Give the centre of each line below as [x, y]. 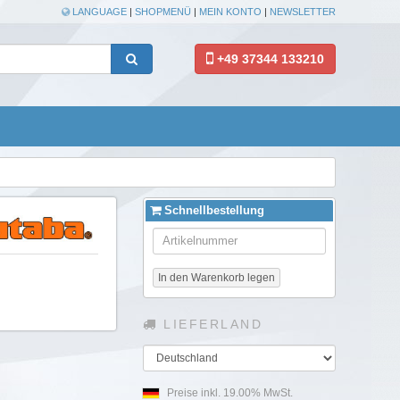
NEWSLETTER [303, 12]
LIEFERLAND [210, 324]
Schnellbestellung [212, 210]
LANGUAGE [98, 12]
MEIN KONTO [230, 12]
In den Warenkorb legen [217, 277]
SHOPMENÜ [163, 12]
